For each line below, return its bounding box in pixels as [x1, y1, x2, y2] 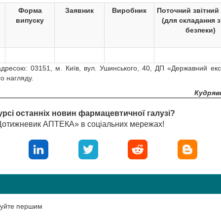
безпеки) [185, 26, 216, 34]
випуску [16, 16, 44, 24]
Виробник [112, 6, 147, 14]
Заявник [65, 6, 94, 14]
